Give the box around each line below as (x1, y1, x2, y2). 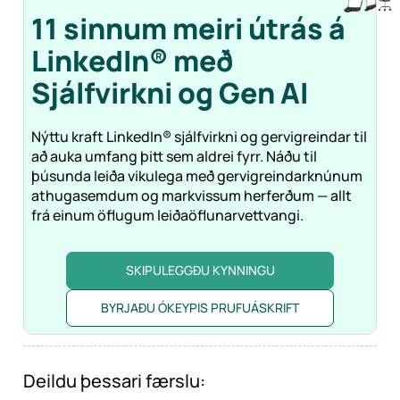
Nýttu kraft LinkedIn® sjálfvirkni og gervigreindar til (31, 127, 367, 147)
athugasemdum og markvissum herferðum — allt (31, 186, 352, 206)
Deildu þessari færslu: (23, 369, 205, 394)
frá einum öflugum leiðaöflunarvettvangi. (31, 205, 304, 226)
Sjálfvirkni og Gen (31, 73, 275, 113)
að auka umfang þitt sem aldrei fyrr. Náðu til (31, 146, 317, 167)
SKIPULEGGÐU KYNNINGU (125, 262, 275, 279)
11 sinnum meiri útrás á (31, 9, 346, 49)
